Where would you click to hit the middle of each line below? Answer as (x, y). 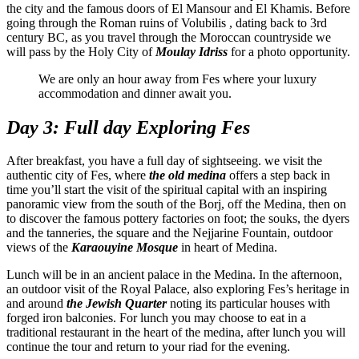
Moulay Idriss (192, 51)
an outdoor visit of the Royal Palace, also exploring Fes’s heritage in (178, 289)
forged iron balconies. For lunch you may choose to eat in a (156, 318)
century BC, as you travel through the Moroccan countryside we (169, 37)
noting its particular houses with (248, 304)
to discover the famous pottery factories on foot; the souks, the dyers (178, 219)
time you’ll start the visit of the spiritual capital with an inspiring (167, 190)
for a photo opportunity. (289, 51)
